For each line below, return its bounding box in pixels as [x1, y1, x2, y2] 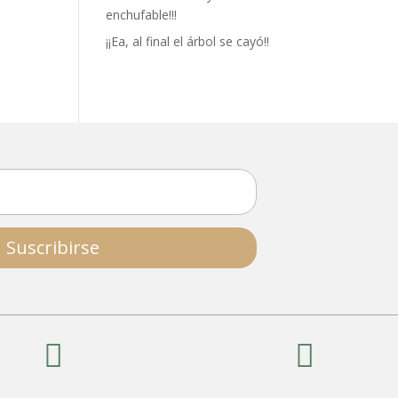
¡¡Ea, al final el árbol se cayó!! [106, 32, 270, 50]
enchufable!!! [106, 5, 178, 23]
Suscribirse [6, 235, 100, 260]
